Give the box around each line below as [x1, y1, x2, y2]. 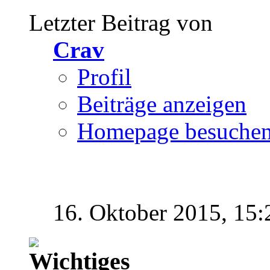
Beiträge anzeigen [77, 91, 246, 118]
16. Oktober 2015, [53, 199, 233, 226]
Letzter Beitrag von [29, 10, 213, 36]
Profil [77, 64, 131, 90]
